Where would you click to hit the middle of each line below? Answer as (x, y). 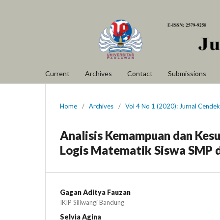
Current (57, 73)
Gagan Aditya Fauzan (95, 192)
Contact (140, 73)
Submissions (187, 73)
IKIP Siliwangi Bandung (92, 202)
